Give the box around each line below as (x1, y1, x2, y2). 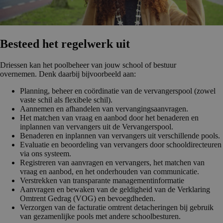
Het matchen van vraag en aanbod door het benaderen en (20, 113, 199, 122)
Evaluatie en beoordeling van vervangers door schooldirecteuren (20, 140, 222, 149)
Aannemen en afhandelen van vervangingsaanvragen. (20, 105, 188, 113)
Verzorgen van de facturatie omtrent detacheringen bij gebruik (20, 203, 214, 212)
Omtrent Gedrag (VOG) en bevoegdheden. (20, 194, 155, 203)
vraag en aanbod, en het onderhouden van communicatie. (20, 167, 199, 176)
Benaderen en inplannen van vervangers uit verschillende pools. (20, 131, 220, 140)
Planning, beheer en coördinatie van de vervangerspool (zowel (20, 87, 216, 96)
